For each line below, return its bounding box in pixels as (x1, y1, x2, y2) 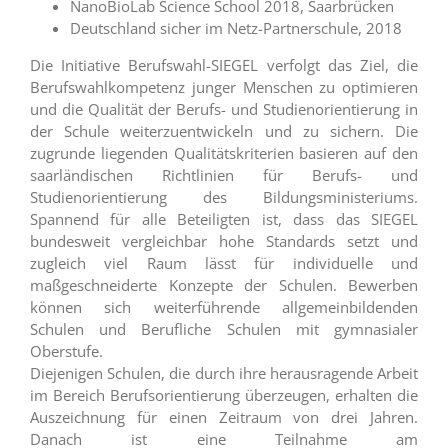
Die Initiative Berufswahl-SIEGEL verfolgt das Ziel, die (30, 54, 418, 75)
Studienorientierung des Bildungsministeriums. (30, 186, 418, 207)
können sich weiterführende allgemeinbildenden (30, 296, 418, 317)
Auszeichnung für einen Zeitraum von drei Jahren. (30, 406, 418, 427)
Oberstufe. (30, 340, 103, 361)
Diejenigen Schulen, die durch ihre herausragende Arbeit (30, 362, 418, 383)
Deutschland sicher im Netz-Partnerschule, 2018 (70, 17, 402, 38)
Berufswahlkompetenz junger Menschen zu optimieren (30, 76, 418, 97)
